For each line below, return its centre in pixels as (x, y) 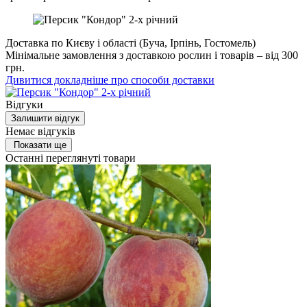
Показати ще (40, 145)
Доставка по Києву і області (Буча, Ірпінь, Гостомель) (131, 43)
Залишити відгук (45, 119)
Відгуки (24, 105)
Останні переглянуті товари (71, 158)
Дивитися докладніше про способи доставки (110, 80)
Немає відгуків (40, 132)
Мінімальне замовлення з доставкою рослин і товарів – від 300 (152, 56)
